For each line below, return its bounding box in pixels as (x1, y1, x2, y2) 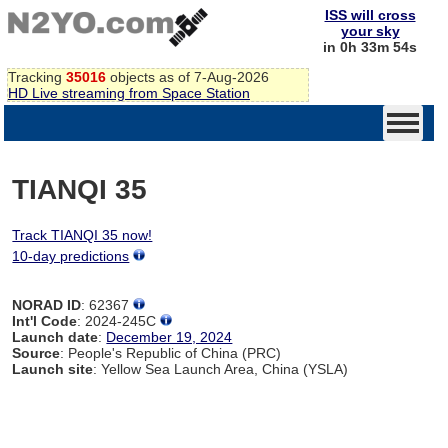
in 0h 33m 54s (323, 39, 417, 55)
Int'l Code (12, 312, 78, 329)
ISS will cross (324, 7, 416, 23)
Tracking (8, 68, 66, 85)
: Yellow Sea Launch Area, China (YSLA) (93, 360, 349, 377)
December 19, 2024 (106, 328, 233, 345)
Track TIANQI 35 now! (12, 226, 153, 243)
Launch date (12, 328, 99, 345)
